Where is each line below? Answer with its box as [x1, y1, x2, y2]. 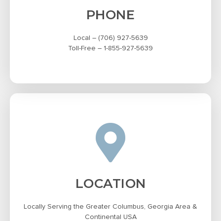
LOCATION [75, 176, 146, 192]
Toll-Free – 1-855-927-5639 [68, 45, 153, 52]
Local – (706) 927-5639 [73, 35, 148, 42]
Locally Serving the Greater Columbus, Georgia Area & [24, 203, 197, 211]
